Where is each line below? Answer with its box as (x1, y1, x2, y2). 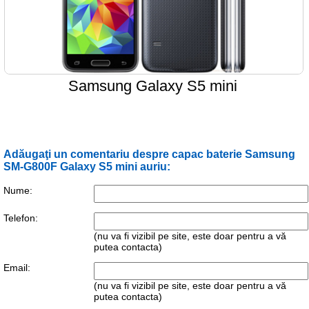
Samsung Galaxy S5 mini (68, 77, 238, 94)
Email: (3, 261, 30, 273)
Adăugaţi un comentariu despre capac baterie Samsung (3, 148, 295, 160)
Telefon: (3, 212, 38, 223)
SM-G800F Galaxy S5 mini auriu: (3, 160, 170, 172)
